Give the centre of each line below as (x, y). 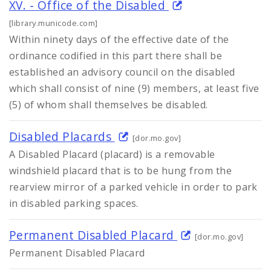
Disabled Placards (62, 137)
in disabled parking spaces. (74, 204)
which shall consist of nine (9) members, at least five (134, 89)
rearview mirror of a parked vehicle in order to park (133, 187)
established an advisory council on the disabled (122, 72)
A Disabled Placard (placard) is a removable (112, 155)
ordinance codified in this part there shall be (116, 56)
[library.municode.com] (54, 23)
